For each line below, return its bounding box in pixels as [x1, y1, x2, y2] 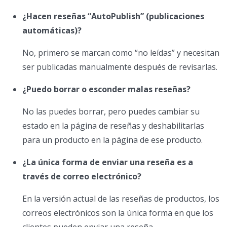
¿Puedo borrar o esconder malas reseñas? [22, 84, 191, 95]
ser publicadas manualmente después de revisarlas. [22, 61, 217, 73]
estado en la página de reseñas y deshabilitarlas [22, 120, 204, 132]
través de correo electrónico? [22, 171, 141, 182]
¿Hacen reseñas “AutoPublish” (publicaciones [22, 11, 204, 22]
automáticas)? [22, 25, 82, 36]
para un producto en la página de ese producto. [22, 134, 203, 146]
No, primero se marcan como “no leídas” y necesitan [22, 47, 219, 59]
